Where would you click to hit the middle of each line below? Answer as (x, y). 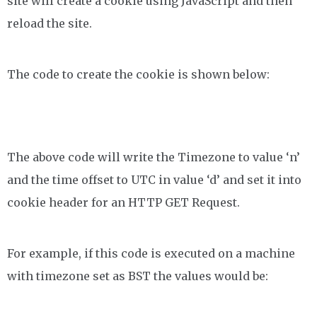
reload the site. (50, 23)
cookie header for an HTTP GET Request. (123, 202)
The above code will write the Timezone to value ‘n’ (154, 157)
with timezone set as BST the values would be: (138, 276)
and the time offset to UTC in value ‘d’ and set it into (154, 180)
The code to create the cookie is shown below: (138, 74)
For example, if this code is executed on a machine (151, 253)
